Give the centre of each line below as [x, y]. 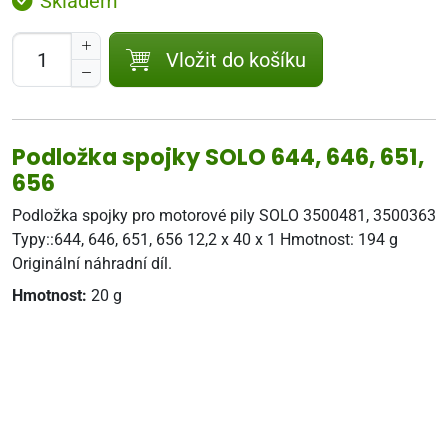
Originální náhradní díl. [92, 263]
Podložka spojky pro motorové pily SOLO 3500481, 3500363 [224, 215]
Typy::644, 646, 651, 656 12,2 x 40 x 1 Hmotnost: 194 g [205, 239]
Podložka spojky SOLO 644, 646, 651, [218, 157]
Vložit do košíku [236, 59]
